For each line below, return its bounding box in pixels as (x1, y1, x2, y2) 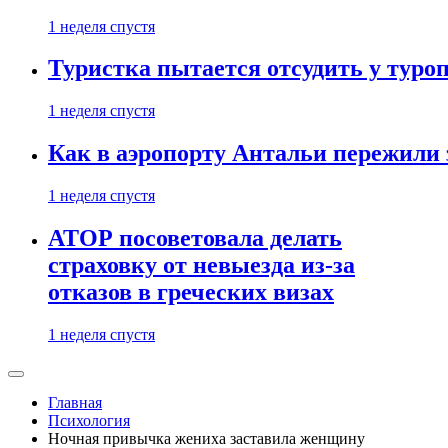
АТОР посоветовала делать (48, 225, 342, 252)
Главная (48, 394, 102, 411)
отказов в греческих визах (48, 279, 334, 306)
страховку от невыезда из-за (48, 252, 355, 279)
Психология (48, 412, 130, 429)
